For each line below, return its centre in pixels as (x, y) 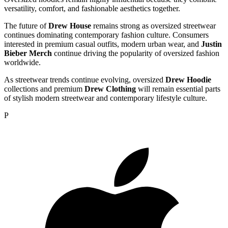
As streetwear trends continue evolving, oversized (85, 80)
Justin (211, 44)
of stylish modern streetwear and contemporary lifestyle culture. (106, 98)
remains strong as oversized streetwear (153, 26)
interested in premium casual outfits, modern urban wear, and (103, 44)
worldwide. (22, 63)
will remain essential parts (178, 89)
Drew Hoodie (188, 80)
